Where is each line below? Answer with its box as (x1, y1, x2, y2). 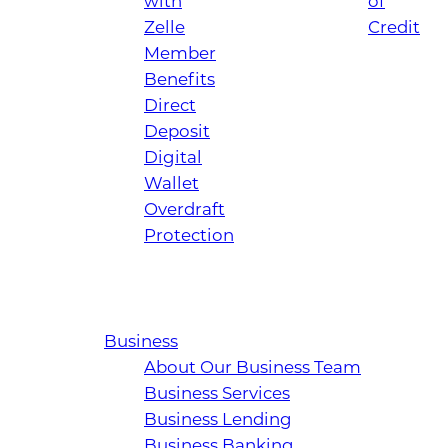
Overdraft (144, 199, 225, 220)
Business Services (144, 383, 290, 404)
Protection (144, 225, 234, 246)
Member (144, 43, 216, 64)
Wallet (144, 173, 199, 194)
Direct (144, 95, 196, 116)
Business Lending (144, 409, 292, 430)
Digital (144, 147, 202, 168)
